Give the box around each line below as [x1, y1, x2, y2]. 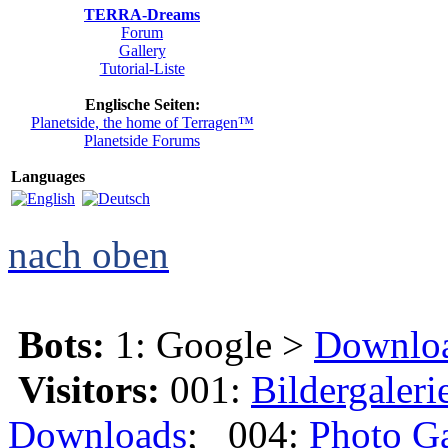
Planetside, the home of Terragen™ [30, 114, 254, 131]
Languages [11, 168, 85, 185]
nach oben [8, 233, 169, 276]
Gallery [118, 42, 166, 59]
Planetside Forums [84, 132, 200, 149]
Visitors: [18, 368, 160, 411]
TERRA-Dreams [84, 6, 200, 23]
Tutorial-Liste [99, 60, 185, 77]
